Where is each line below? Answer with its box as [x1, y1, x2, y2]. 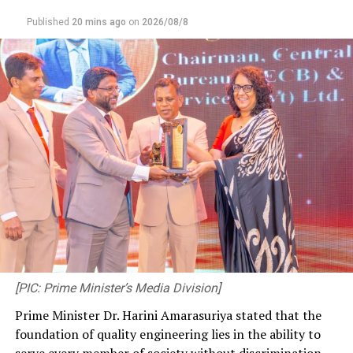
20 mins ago [71, 16, 126, 28]
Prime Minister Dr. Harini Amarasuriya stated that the [14, 307, 321, 325]
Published [26, 16, 69, 28]
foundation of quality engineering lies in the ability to [14, 325, 321, 344]
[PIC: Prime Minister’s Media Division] [14, 281, 221, 296]
